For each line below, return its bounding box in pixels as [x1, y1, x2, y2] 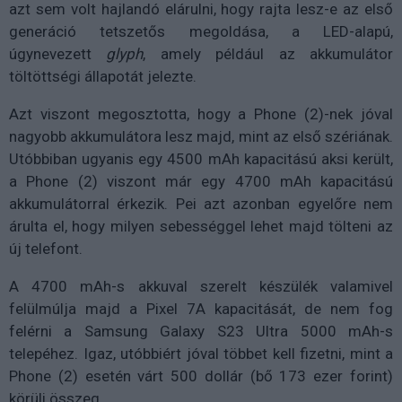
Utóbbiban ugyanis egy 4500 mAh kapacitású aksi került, [9, 150, 393, 169]
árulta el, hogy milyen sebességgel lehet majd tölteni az [9, 217, 393, 236]
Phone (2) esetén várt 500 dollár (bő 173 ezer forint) [9, 367, 393, 386]
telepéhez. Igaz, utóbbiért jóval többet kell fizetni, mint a [9, 345, 393, 363]
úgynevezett [9, 45, 107, 64]
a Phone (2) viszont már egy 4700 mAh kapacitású [9, 172, 393, 191]
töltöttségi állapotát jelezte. [9, 67, 197, 86]
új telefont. [9, 240, 83, 258]
